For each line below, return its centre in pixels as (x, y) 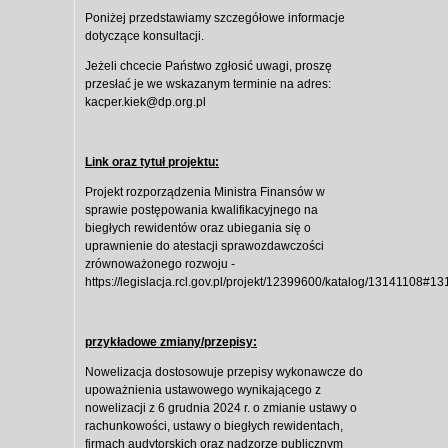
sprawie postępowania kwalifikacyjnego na (201, 210)
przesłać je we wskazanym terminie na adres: (208, 84)
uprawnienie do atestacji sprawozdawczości (204, 246)
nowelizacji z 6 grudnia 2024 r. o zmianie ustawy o (221, 408)
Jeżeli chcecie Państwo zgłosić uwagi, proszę (208, 66)
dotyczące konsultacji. (144, 36)
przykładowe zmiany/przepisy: (171, 342)
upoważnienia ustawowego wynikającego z (203, 390)
